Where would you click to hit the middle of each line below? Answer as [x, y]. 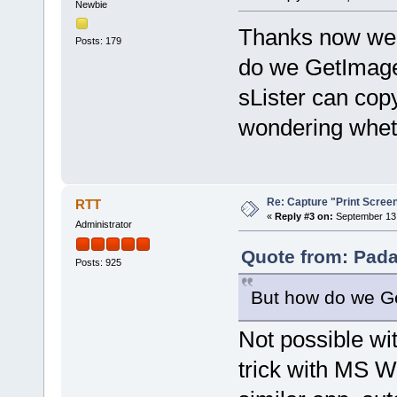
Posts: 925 [98, 262]
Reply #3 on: [304, 217]
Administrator [103, 225]
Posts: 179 [98, 40]
